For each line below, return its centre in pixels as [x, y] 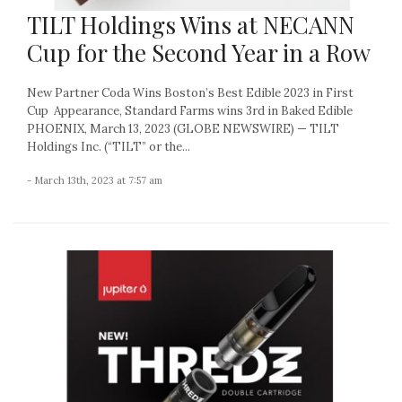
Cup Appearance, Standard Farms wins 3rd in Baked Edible [190, 111]
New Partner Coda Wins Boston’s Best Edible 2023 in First [190, 93]
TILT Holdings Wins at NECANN [191, 25]
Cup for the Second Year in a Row [199, 53]
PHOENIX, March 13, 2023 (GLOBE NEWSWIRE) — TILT [183, 129]
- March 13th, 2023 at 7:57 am [95, 181]
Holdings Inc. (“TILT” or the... [109, 147]
